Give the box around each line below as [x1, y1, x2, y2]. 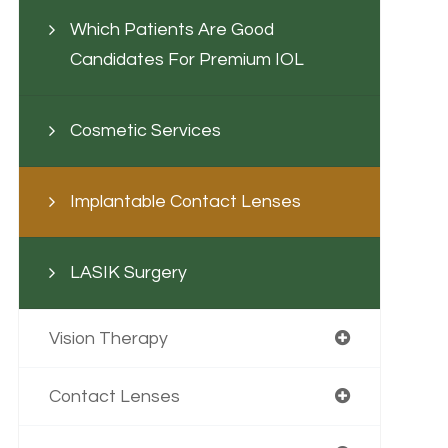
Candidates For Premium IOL [69, 50, 304, 69]
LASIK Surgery [69, 263, 187, 282]
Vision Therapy [48, 329, 168, 348]
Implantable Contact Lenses [69, 192, 301, 211]
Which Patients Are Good [69, 20, 274, 39]
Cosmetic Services [69, 121, 221, 140]
